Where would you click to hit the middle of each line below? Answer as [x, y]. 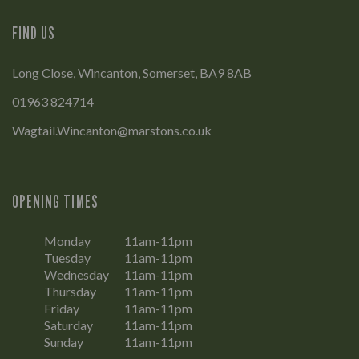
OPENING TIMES [55, 202]
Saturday [69, 325]
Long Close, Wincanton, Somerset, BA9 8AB [132, 73]
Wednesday [77, 275]
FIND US [34, 34]
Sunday [64, 342]
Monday [67, 241]
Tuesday [67, 258]
